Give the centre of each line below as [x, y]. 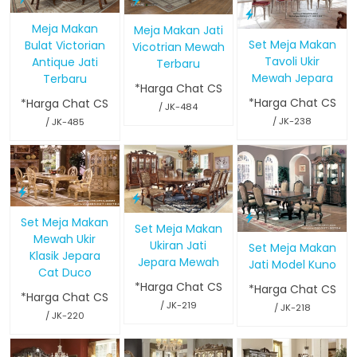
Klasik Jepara [65, 256]
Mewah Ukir [65, 239]
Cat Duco [65, 273]
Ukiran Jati [178, 245]
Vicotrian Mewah [178, 47]
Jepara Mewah [178, 262]
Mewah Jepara [292, 78]
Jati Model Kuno [292, 264]
